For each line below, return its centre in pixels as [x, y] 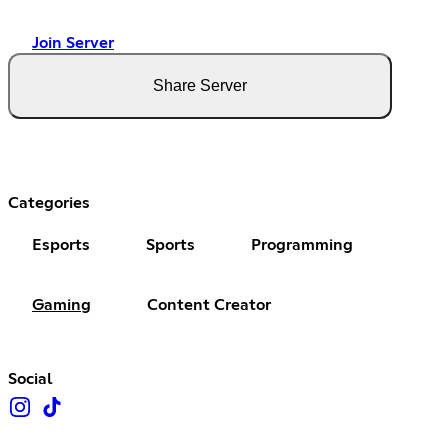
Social [30, 378]
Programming [302, 244]
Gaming [61, 304]
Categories [49, 202]
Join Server [73, 42]
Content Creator [209, 304]
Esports [61, 244]
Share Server [200, 85]
